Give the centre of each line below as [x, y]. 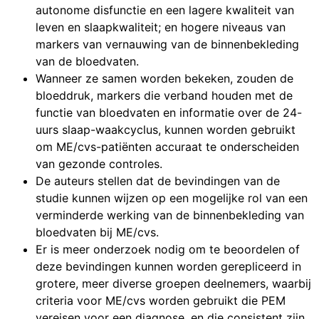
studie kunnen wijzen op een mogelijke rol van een [172, 198]
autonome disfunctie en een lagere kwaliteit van [165, 10]
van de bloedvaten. [87, 62]
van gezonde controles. [99, 164]
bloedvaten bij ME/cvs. [97, 232]
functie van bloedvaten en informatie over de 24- [169, 113]
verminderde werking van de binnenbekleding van [170, 215]
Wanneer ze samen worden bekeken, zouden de [164, 79]
